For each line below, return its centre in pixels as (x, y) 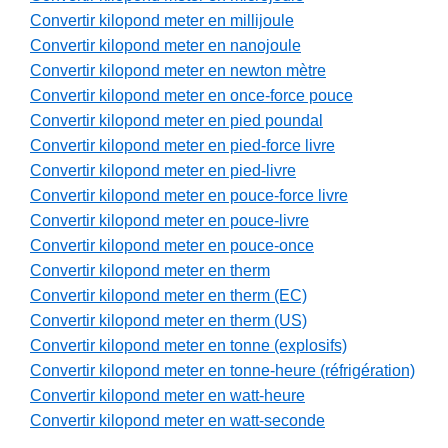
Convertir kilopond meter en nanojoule (165, 46)
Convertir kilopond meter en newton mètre (178, 71)
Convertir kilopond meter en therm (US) (168, 321)
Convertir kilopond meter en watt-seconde (177, 421)
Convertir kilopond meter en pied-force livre (182, 146)
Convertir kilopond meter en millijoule (162, 21)
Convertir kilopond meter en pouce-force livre (189, 196)
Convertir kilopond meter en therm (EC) (168, 296)
